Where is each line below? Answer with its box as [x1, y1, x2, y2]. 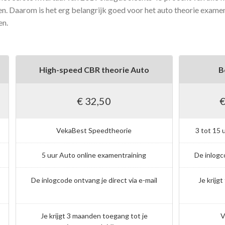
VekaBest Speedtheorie [56, 126, 132, 135]
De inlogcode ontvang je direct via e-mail [31, 175, 157, 184]
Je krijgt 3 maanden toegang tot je [40, 211, 148, 220]
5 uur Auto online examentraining [42, 151, 147, 160]
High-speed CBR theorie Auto [39, 65, 149, 75]
